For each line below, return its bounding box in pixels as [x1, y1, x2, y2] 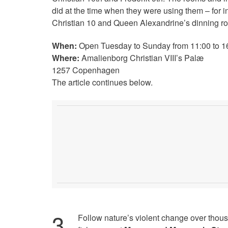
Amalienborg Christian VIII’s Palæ [79, 52, 204, 64]
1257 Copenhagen [52, 64, 120, 76]
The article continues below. [52, 76, 153, 89]
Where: [52, 52, 79, 64]
